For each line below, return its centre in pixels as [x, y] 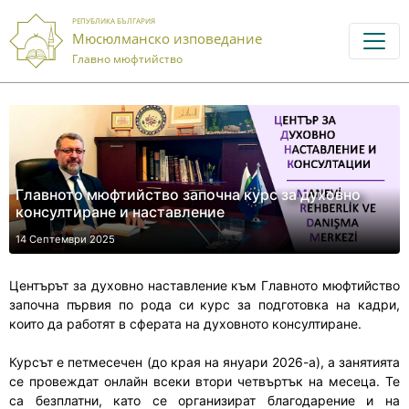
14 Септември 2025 [65, 239]
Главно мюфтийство [127, 58]
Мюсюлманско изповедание [167, 38]
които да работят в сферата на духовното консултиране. [185, 323]
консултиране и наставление [120, 211]
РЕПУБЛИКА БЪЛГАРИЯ [114, 20]
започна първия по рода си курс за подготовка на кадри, [204, 304]
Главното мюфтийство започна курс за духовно [188, 194]
